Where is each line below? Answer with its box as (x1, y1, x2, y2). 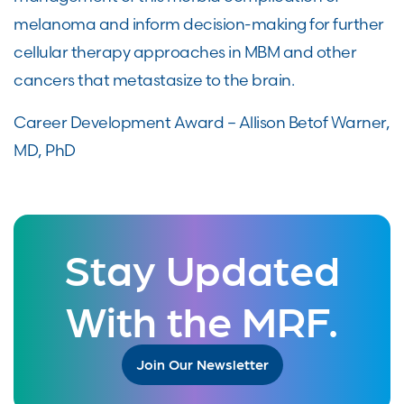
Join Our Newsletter (135, 355, 269, 372)
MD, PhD (14, 141, 76, 160)
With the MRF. (66, 293, 338, 344)
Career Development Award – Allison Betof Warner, (14, 113, 390, 132)
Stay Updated (64, 242, 340, 293)
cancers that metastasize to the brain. (14, 70, 294, 89)
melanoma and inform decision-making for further (14, 14, 384, 33)
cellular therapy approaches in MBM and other (14, 42, 356, 61)
